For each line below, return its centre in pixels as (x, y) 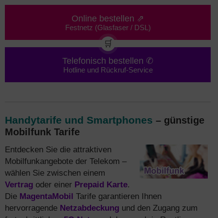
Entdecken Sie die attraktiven (58, 149)
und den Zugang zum (158, 208)
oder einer (54, 184)
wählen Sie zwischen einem (55, 173)
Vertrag (19, 184)
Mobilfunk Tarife (42, 132)
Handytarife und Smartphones (79, 120)
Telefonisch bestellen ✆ (108, 61)
